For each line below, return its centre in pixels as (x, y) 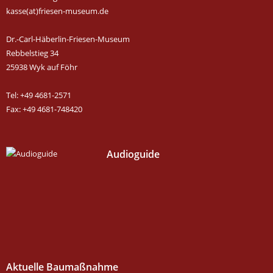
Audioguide (133, 154)
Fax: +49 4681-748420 (44, 109)
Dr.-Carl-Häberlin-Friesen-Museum (68, 39)
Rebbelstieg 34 (32, 53)
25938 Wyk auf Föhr (42, 67)
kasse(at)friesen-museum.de (57, 11)
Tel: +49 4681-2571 (39, 95)
